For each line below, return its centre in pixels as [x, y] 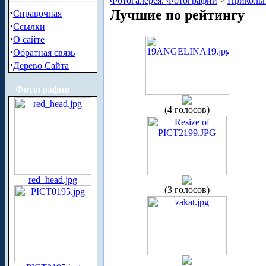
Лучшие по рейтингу [177, 15]
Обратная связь [44, 53]
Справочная [37, 13]
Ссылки [29, 26]
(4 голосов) [187, 109]
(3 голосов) [187, 189]
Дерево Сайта [41, 66]
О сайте [29, 39]
